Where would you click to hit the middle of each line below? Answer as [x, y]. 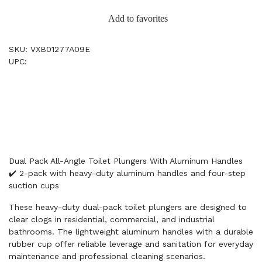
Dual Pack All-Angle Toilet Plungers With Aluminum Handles [126, 161]
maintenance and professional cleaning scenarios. [107, 256]
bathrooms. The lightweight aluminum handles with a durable [131, 232]
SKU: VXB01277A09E [49, 49]
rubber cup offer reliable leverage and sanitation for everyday [131, 244]
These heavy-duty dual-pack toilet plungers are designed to [128, 207]
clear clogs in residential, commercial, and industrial [112, 219]
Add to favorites [138, 18]
